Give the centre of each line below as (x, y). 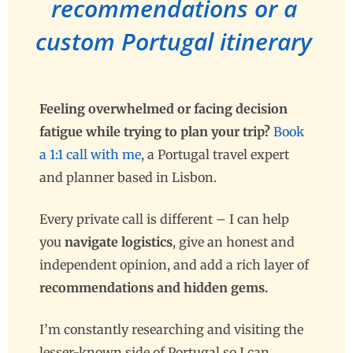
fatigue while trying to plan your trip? (156, 131)
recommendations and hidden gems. (154, 287)
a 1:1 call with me (90, 154)
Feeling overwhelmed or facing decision (163, 108)
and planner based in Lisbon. (128, 177)
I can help (259, 219)
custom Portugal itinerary (174, 41)
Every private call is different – (134, 219)
